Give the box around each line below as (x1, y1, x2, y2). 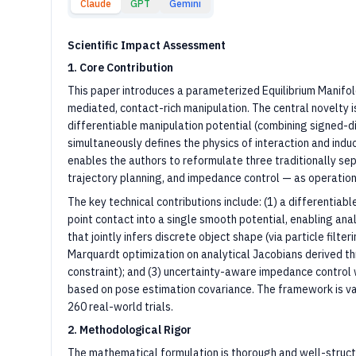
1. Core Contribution (68, 60, 173, 75)
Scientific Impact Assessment (68, 38, 226, 52)
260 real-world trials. (68, 300, 173, 314)
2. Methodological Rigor (68, 323, 192, 337)
